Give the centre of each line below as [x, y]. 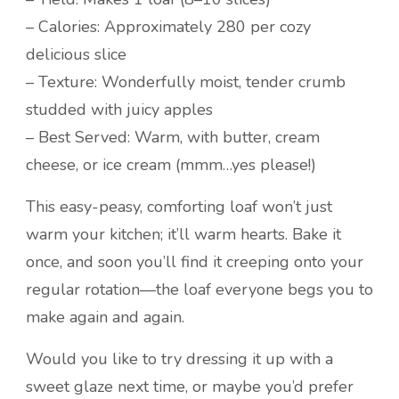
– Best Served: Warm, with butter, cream [173, 138]
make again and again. [105, 318]
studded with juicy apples [119, 110]
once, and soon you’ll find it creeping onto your [195, 262]
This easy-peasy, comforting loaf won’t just [179, 207]
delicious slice [76, 55]
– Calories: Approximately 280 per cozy [168, 27]
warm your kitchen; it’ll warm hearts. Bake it [183, 235]
